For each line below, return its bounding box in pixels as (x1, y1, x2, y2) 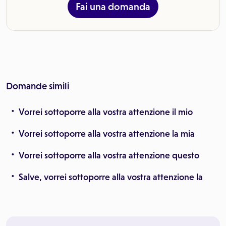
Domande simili (6, 81, 69, 91)
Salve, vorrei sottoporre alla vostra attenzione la (19, 172, 203, 182)
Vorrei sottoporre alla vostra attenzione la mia (19, 129, 195, 139)
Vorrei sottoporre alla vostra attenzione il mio (19, 107, 193, 117)
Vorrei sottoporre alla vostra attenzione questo (19, 150, 199, 160)
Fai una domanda (76, 1, 150, 12)
